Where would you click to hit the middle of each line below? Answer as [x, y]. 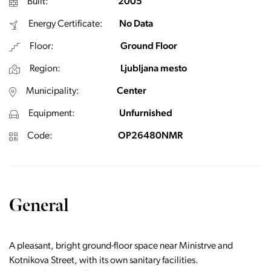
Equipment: [52, 114]
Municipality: [53, 91]
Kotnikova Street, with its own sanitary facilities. [104, 261]
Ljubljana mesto [154, 69]
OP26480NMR [150, 136]
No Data [136, 24]
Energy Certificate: [66, 24]
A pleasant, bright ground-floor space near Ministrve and [121, 246]
